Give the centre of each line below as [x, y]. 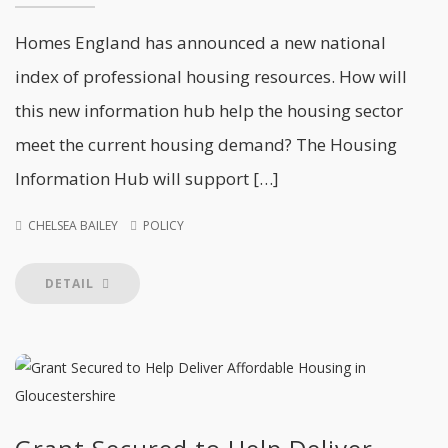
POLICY [163, 225]
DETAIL [71, 283]
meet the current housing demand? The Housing [206, 144]
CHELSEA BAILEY [73, 225]
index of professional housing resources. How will [211, 76]
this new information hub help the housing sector [209, 110]
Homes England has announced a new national [200, 42]
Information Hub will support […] [147, 178]
